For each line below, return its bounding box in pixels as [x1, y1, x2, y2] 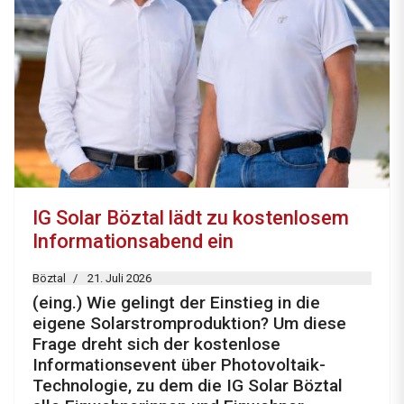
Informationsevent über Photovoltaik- [32, 354, 326, 376]
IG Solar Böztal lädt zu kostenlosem [32, 207, 349, 230]
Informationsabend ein [32, 230, 234, 253]
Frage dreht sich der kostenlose [32, 334, 280, 355]
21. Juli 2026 [87, 271, 151, 286]
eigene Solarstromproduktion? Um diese [32, 313, 346, 335]
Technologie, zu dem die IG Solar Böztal [32, 375, 343, 397]
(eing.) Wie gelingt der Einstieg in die [32, 292, 320, 314]
